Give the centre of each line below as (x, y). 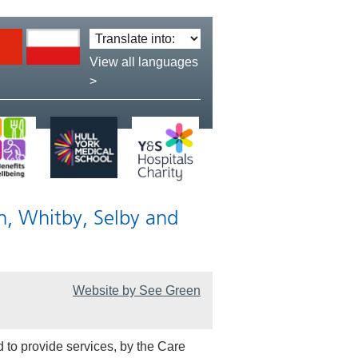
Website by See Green (137, 291)
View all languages (143, 62)
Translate (115, 38)
